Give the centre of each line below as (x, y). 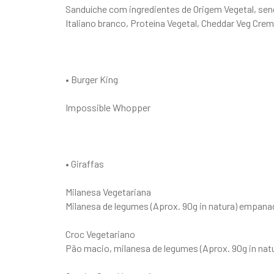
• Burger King (92, 79)
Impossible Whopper (108, 107)
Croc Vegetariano (100, 234)
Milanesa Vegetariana (108, 191)
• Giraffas (85, 163)
